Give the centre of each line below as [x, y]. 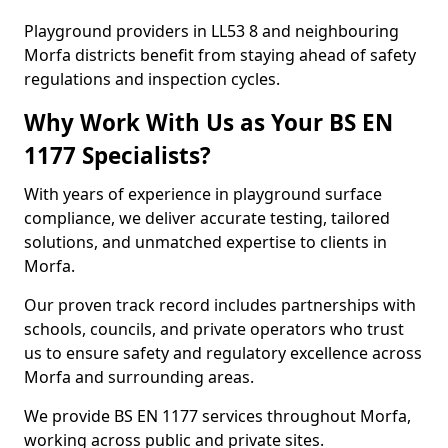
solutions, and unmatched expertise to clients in [205, 242]
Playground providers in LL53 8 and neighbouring [211, 31]
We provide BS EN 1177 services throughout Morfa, [217, 416]
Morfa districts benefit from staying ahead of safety [220, 55]
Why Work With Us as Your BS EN [208, 122]
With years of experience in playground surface [203, 194]
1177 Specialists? [117, 155]
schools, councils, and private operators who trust [214, 329]
